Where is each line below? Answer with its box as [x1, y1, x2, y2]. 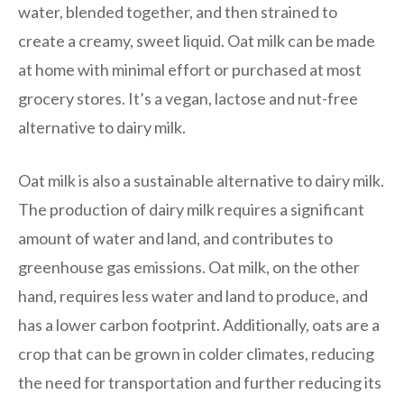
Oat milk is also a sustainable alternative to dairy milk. [18, 170, 384, 190]
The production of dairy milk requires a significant [18, 198, 364, 219]
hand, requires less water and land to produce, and [18, 285, 368, 306]
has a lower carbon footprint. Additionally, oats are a [18, 314, 380, 335]
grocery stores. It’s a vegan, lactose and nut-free [18, 87, 358, 108]
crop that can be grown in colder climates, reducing [18, 343, 374, 363]
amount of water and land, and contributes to [18, 227, 333, 248]
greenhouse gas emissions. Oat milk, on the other [18, 256, 360, 277]
